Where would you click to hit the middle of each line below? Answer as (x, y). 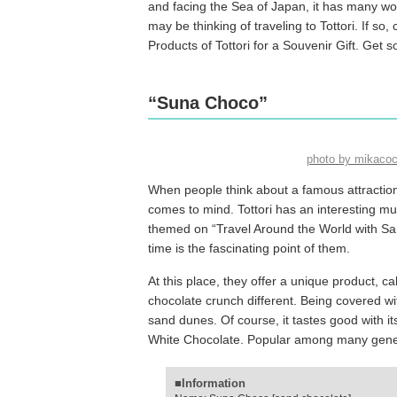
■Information (210, 383)
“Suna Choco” (208, 103)
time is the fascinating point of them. (249, 248)
